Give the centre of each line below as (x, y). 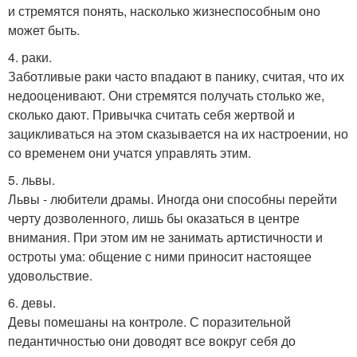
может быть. (44, 30)
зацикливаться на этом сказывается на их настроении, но (178, 134)
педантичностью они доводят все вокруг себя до (152, 341)
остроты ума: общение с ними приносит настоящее (160, 257)
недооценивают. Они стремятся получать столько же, (166, 96)
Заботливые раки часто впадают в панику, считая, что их (176, 76)
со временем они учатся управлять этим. (129, 153)
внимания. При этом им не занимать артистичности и (165, 237)
